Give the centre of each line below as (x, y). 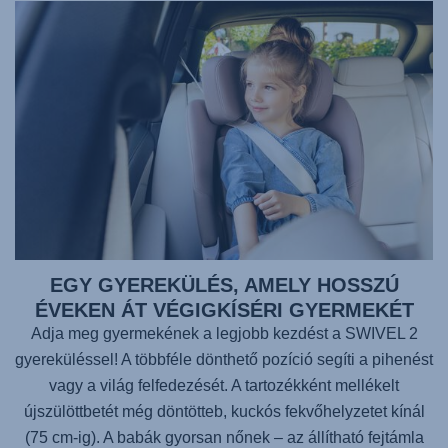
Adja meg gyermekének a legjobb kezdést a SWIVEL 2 (224, 333)
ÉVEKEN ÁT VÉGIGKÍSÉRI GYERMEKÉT (224, 309)
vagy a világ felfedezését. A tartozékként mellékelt (224, 385)
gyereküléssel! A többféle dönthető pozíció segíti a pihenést (224, 359)
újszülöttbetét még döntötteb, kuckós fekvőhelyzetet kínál (224, 411)
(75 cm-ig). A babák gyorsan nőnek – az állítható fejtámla (224, 437)
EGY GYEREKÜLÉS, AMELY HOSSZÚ (224, 284)
